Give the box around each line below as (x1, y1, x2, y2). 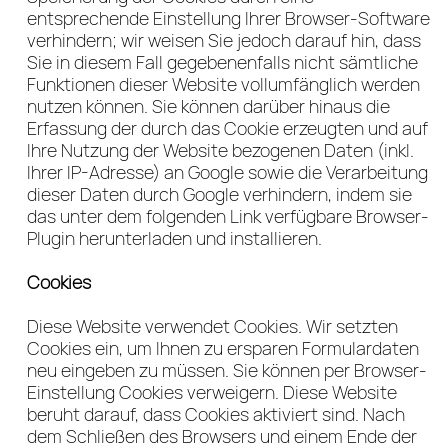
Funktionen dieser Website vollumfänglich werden (27, 72, 420, 96)
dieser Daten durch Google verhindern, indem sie (27, 182, 412, 206)
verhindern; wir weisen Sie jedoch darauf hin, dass (27, 28, 421, 52)
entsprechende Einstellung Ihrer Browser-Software (27, 6, 430, 30)
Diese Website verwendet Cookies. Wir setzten (27, 314, 398, 338)
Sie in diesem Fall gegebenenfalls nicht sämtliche (27, 50, 418, 74)
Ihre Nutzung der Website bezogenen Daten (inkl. (27, 138, 414, 162)
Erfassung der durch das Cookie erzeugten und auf (27, 116, 428, 140)
